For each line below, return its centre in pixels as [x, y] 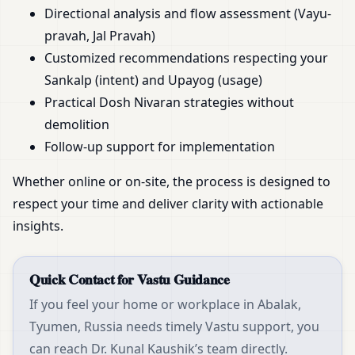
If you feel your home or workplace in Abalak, [165, 305]
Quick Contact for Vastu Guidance [130, 279]
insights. [38, 226]
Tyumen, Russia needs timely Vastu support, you [174, 327]
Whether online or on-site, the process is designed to [172, 182]
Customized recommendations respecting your [186, 58]
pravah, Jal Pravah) [100, 36]
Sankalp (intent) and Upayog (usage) [153, 80]
